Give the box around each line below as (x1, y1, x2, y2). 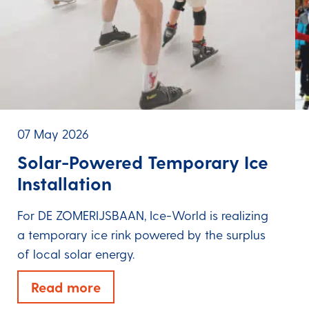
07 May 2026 (17, 126, 89, 141)
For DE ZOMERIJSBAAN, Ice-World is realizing (17, 208, 268, 223)
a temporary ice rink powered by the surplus (17, 227, 266, 242)
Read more (30, 279, 101, 296)
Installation (17, 172, 112, 194)
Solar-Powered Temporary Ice (17, 150, 268, 172)
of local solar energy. (17, 246, 134, 261)
